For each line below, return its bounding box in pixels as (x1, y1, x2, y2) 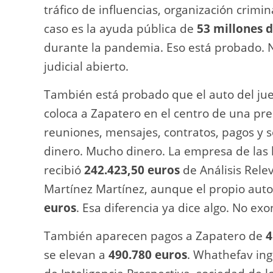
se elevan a (44, 246, 108, 263)
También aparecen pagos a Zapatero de (44, 227, 266, 244)
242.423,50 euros (84, 161, 180, 178)
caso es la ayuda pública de (44, 20, 197, 37)
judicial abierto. (44, 58, 129, 74)
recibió (44, 161, 84, 178)
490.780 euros (108, 246, 187, 263)
